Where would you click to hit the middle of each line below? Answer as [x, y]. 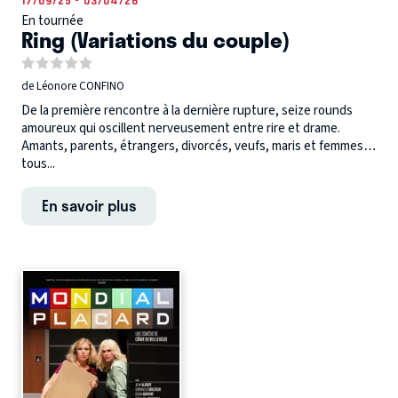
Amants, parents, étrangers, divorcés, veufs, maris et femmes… [199, 147]
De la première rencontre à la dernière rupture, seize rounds [187, 111]
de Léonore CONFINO [73, 86]
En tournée [52, 20]
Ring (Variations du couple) [155, 39]
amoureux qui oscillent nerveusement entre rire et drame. [181, 129]
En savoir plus [89, 206]
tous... [38, 164]
